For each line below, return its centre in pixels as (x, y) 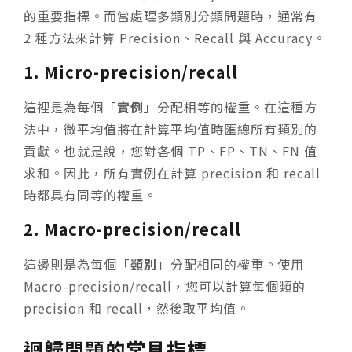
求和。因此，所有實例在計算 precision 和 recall (172, 172)
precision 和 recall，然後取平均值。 (137, 308)
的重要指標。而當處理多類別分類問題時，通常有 (170, 15)
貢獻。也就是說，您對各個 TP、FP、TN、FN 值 (170, 150)
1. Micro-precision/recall (131, 71)
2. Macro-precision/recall (132, 229)
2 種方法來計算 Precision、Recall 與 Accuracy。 (175, 37)
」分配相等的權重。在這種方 (231, 106)
